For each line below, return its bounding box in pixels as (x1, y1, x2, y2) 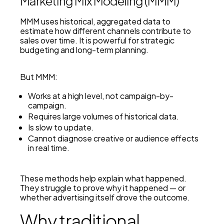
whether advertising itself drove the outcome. (20, 192, 190, 203)
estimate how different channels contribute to (20, 25, 191, 36)
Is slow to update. (28, 122, 94, 133)
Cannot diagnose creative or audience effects (28, 133, 198, 144)
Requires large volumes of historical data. (28, 111, 179, 122)
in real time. (28, 142, 69, 153)
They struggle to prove (20, 182, 106, 193)
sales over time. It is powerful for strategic (20, 35, 174, 46)
